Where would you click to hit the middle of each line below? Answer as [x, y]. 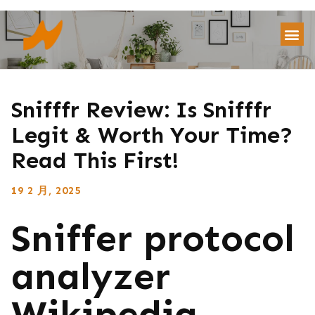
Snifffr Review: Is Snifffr [141, 109]
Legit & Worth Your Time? [152, 135]
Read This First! [95, 160]
